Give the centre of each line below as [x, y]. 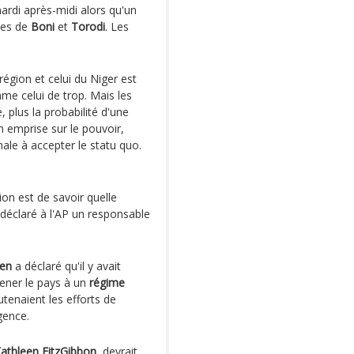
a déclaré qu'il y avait [66, 266]
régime [107, 282]
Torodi [88, 26]
